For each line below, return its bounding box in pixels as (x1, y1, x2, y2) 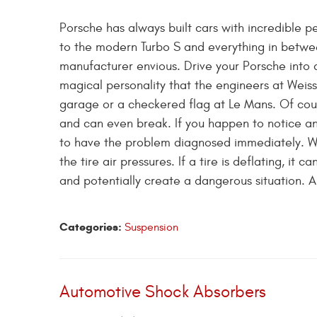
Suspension (125, 221, 178, 234)
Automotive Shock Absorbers (59, 282, 266, 303)
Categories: (59, 220, 122, 234)
